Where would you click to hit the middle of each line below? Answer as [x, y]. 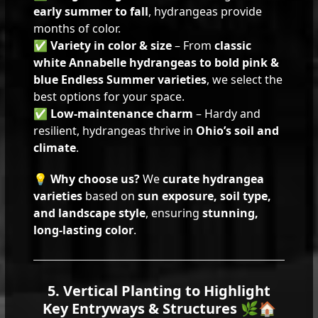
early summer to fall [91, 11]
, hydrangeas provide [205, 11]
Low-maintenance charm [122, 113]
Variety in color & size [111, 45]
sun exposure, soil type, [205, 196]
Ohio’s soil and [238, 130]
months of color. [77, 28]
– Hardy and [227, 113]
